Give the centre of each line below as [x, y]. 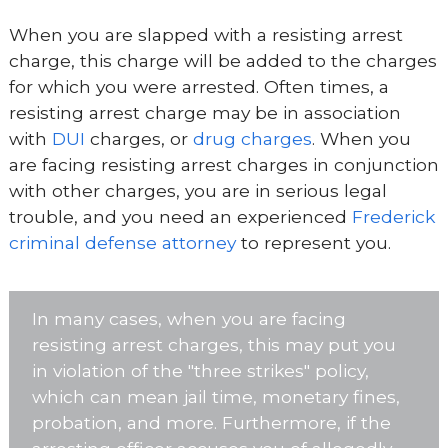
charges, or [138, 138]
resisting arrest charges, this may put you [214, 344]
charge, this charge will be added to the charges [222, 60]
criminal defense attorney [122, 242]
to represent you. [313, 242]
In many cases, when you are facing [189, 318]
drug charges [252, 138]
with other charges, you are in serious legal [197, 190]
